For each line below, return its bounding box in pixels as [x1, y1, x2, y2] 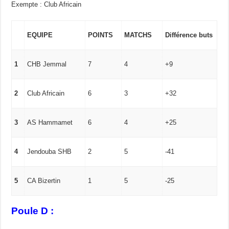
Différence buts [165, 31, 213, 39]
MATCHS [124, 31, 152, 39]
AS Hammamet [27, 118, 73, 126]
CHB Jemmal [27, 60, 67, 68]
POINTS [88, 31, 113, 39]
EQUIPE [27, 31, 53, 39]
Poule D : [11, 205, 54, 217]
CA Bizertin [27, 176, 61, 185]
